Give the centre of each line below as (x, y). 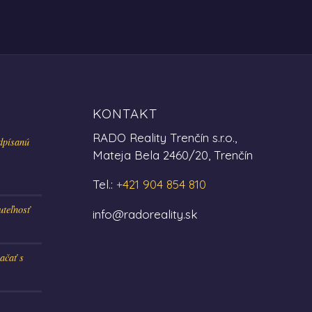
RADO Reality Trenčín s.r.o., (164, 138)
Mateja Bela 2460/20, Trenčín (172, 155)
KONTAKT (125, 114)
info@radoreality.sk (145, 214)
